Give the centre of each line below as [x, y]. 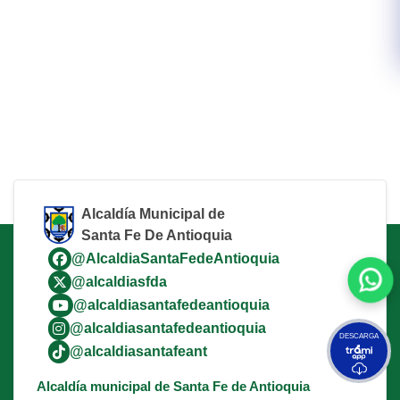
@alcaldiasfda [119, 281]
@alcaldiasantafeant [138, 351]
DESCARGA [359, 336]
